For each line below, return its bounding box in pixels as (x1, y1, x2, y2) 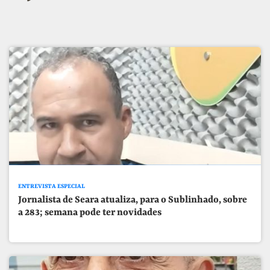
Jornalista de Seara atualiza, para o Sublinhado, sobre (18, 194, 248, 206)
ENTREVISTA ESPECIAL (18, 183, 86, 190)
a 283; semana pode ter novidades (18, 207, 162, 218)
